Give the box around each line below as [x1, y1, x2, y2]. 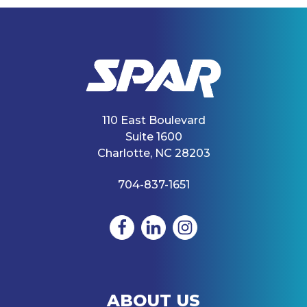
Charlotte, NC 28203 [97, 145, 210, 160]
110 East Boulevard [101, 112, 206, 127]
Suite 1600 [125, 129, 182, 143]
